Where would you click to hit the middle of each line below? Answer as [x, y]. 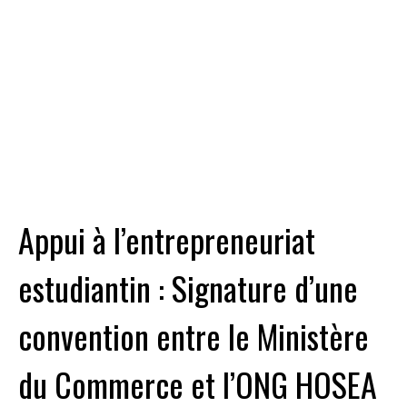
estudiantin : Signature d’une [188, 287]
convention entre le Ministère [194, 335]
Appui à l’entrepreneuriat [167, 239]
